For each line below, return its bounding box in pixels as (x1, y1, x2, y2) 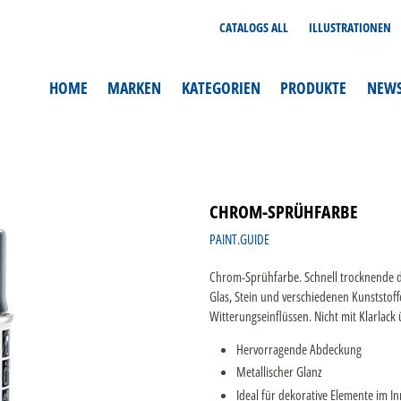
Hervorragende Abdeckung (236, 339, 362, 358)
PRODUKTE (280, 77, 346, 98)
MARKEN (107, 77, 161, 98)
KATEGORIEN (181, 77, 260, 98)
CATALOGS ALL (219, 19, 289, 36)
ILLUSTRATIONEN (308, 19, 391, 36)
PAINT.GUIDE (209, 229, 269, 248)
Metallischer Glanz (236, 363, 321, 381)
